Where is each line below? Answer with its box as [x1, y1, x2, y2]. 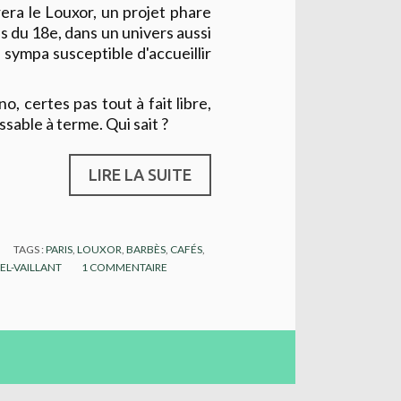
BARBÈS [126, 243, 166, 257]
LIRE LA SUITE [89, 166, 192, 184]
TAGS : [13, 243, 47, 257]
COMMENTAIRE [90, 260, 167, 275]
